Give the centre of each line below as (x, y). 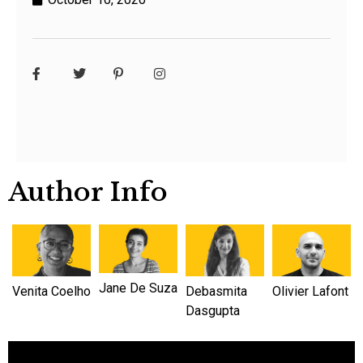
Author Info (88, 192)
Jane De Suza (138, 288)
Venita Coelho (51, 292)
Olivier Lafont (310, 292)
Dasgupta (213, 311)
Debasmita (216, 292)
